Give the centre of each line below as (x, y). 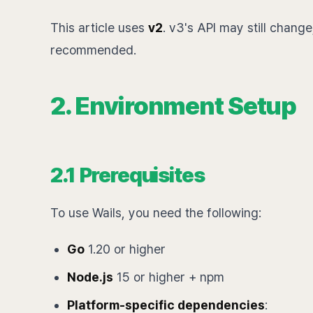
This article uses (99, 28)
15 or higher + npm (169, 277)
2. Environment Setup (173, 106)
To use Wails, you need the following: (156, 213)
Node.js (90, 277)
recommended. (93, 50)
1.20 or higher (125, 249)
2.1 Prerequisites (128, 175)
